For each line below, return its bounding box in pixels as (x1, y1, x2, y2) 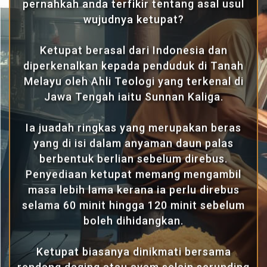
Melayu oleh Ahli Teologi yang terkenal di (23, 74, 244, 88)
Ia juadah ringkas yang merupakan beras (26, 121, 241, 134)
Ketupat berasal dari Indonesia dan (39, 44, 228, 57)
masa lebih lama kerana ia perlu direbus (27, 183, 240, 196)
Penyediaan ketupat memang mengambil (26, 167, 241, 181)
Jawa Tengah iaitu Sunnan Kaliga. (44, 90, 223, 103)
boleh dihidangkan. (83, 214, 184, 227)
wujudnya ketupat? (83, 13, 184, 26)
